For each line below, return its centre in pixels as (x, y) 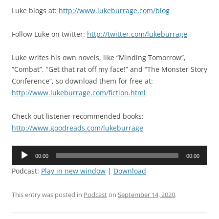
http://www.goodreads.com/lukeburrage (77, 128)
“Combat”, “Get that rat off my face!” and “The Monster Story (109, 69)
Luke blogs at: (35, 10)
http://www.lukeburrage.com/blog (114, 10)
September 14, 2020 (146, 194)
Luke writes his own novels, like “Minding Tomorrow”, (99, 57)
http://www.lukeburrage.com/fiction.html (79, 92)
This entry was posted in (48, 194)
